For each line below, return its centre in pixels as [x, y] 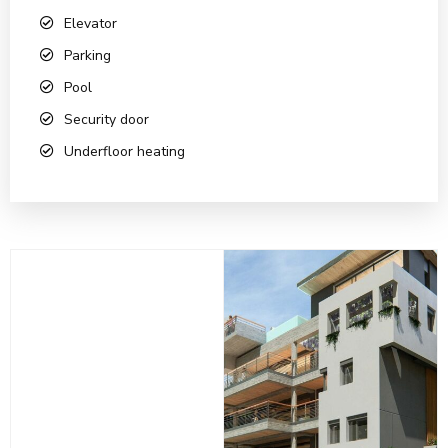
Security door [106, 120]
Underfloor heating [124, 152]
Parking [87, 56]
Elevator [90, 24]
